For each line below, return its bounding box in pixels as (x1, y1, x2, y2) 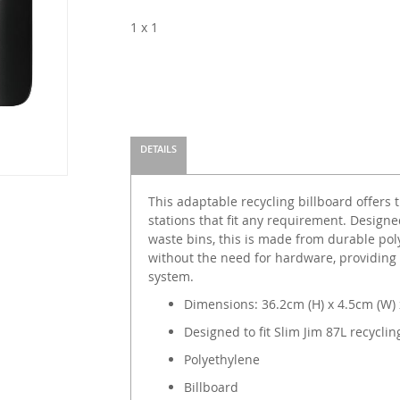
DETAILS (139, 142, 177, 156)
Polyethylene (183, 351, 260, 369)
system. (147, 268, 194, 286)
